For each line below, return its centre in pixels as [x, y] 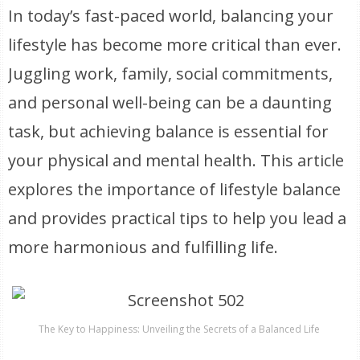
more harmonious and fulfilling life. [143, 247]
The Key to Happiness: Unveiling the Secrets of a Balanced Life [180, 329]
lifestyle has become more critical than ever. [175, 45]
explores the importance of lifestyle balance [175, 189]
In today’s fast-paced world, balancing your [171, 16]
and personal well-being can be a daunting [170, 102]
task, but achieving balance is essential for [169, 131]
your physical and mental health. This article [176, 160]
